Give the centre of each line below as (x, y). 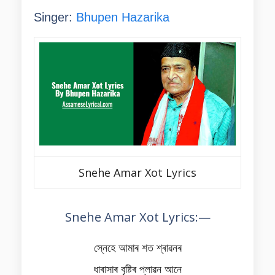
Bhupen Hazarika (123, 17)
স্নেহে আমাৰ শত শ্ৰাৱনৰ (137, 248)
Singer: (55, 17)
